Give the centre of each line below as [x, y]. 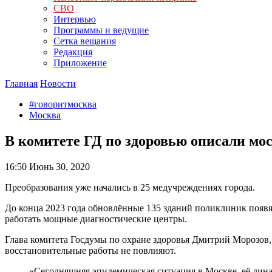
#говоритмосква [63, 104]
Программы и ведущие [101, 30]
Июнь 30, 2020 [58, 166]
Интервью [75, 19]
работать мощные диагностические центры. [96, 219]
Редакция [73, 52]
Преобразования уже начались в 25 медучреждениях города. [130, 187]
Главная [21, 83]
